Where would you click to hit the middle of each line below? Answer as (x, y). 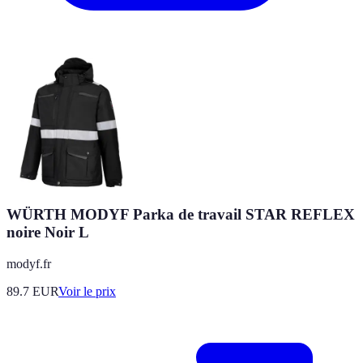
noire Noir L (48, 233)
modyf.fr (29, 263)
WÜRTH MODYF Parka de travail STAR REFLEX (181, 215)
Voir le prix (87, 291)
